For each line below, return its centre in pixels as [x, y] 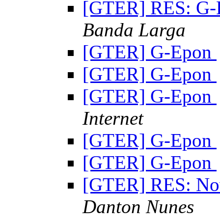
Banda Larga [134, 30]
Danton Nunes [138, 207]
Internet [113, 118]
